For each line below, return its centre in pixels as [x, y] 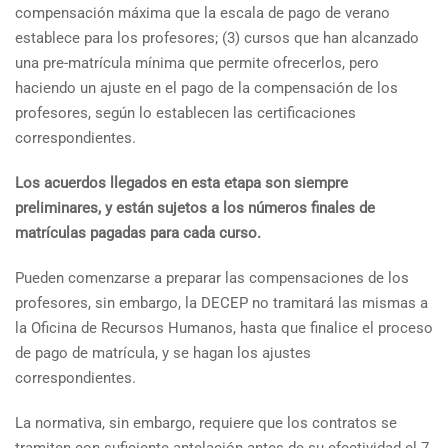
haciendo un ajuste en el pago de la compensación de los [206, 88]
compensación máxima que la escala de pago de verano [202, 13]
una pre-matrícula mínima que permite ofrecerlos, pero [197, 63]
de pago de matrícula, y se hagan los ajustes [163, 353]
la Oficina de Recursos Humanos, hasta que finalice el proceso [224, 328]
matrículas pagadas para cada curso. [138, 233]
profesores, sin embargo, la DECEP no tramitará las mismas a [221, 303]
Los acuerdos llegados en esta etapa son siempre [181, 183]
